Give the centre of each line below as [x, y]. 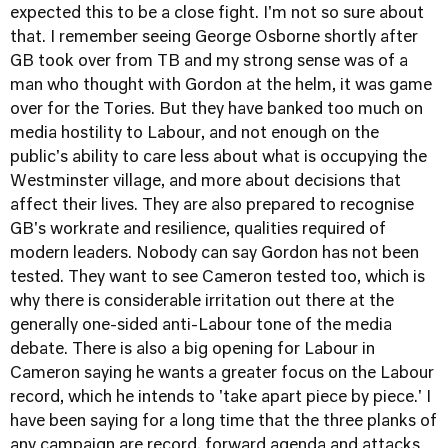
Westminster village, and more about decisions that [205, 182]
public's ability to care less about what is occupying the [218, 158]
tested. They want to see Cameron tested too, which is [217, 278]
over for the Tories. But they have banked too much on [216, 110]
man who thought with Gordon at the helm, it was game [221, 86]
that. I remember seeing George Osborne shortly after [214, 38]
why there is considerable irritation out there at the [202, 302]
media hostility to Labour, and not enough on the [194, 134]
